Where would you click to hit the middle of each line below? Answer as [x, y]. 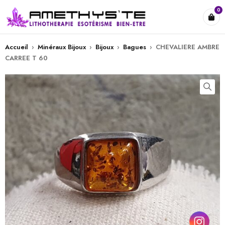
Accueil [17, 47]
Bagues [135, 47]
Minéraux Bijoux [62, 47]
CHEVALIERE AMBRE [188, 47]
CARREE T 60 [26, 58]
